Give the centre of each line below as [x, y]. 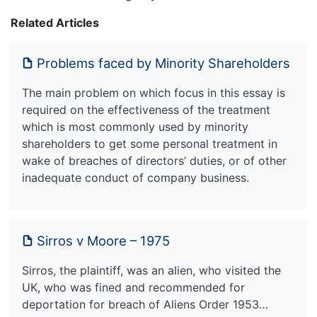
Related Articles [55, 22]
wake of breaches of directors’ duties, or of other [154, 160]
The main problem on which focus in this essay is [154, 92]
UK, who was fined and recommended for [133, 287]
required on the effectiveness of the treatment [146, 109]
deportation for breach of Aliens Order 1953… [145, 304]
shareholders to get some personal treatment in [150, 143]
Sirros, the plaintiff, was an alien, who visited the [151, 270]
